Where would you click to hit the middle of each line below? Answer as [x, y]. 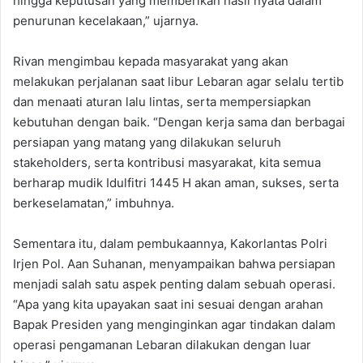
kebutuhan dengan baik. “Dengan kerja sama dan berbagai [179, 122]
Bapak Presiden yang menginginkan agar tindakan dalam [174, 324]
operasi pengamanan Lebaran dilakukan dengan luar [162, 344]
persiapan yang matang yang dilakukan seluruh [147, 142]
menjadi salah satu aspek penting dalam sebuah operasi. [174, 284]
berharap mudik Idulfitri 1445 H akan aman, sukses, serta [176, 182]
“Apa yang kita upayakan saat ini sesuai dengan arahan [168, 304]
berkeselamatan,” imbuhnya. [94, 203]
